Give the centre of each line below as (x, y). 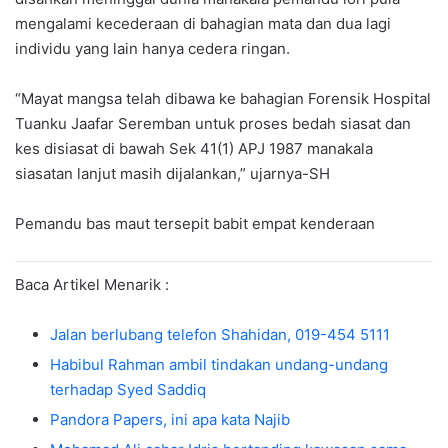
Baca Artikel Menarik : (92, 285)
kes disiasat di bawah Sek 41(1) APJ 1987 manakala (194, 149)
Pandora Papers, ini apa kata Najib (170, 420)
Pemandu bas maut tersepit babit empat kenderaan (195, 224)
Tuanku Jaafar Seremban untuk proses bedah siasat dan (213, 124)
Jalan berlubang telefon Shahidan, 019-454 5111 (220, 335)
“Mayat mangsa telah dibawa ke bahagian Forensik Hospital (223, 99)
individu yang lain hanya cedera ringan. (152, 49)
